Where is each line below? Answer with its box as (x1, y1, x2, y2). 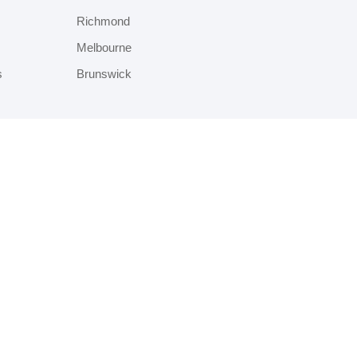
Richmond (76, 14, 130, 28)
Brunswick (76, 67, 131, 80)
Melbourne (76, 41, 131, 54)
